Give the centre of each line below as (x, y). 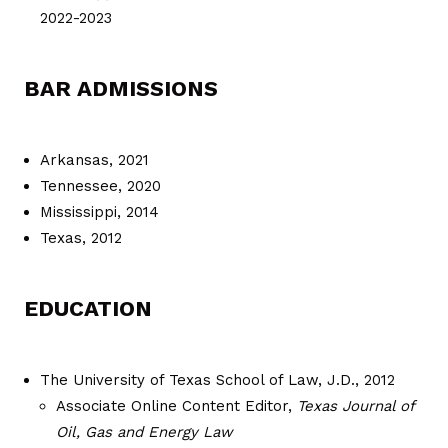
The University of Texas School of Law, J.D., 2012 (217, 379)
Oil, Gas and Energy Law (144, 431)
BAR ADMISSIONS (121, 88)
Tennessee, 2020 (100, 185)
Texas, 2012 (81, 237)
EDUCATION (88, 308)
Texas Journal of (355, 405)
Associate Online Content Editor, (176, 405)
